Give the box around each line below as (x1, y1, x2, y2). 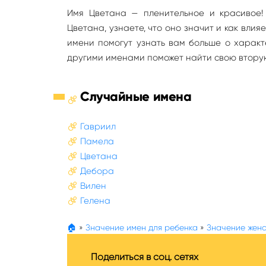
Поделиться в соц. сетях (91, 251, 198, 262)
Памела (80, 136, 114, 147)
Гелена (80, 195, 110, 206)
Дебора (80, 166, 114, 176)
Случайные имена (80, 88, 192, 104)
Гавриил (80, 121, 116, 132)
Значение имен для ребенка (85, 223, 198, 232)
